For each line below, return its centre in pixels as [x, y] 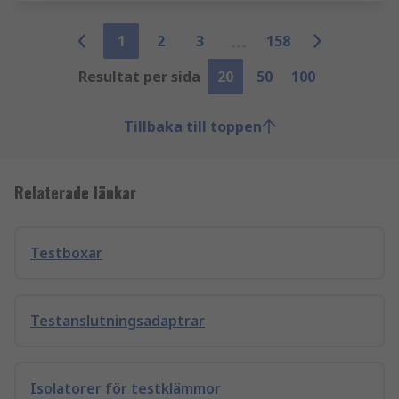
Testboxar [66, 253]
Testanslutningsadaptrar [118, 321]
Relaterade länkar [75, 192]
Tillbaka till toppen [192, 126]
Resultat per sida [139, 77]
